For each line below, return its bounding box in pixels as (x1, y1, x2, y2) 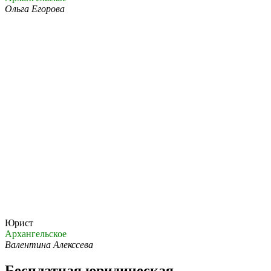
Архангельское (5, 228, 67, 239)
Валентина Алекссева (5, 239, 93, 250)
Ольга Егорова (5, 3, 65, 14)
